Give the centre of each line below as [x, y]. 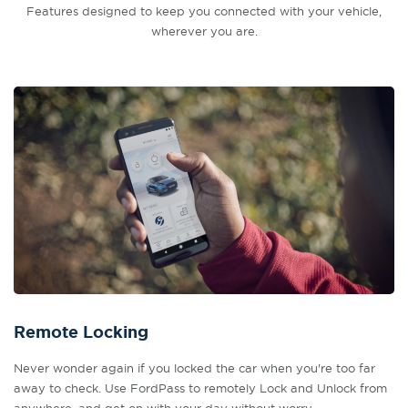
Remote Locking [81, 332]
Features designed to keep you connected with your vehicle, [204, 11]
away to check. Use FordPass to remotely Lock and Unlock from [200, 388]
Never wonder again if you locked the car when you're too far [194, 368]
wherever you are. [204, 31]
